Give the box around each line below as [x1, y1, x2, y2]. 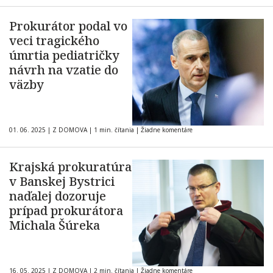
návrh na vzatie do [9, 62, 118, 78]
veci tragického [9, 32, 99, 49]
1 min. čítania [92, 126, 136, 134]
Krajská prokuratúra [9, 158, 132, 175]
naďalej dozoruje [9, 188, 106, 204]
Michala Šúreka [9, 217, 100, 233]
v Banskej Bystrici [9, 173, 115, 190]
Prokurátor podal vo [9, 18, 127, 34]
